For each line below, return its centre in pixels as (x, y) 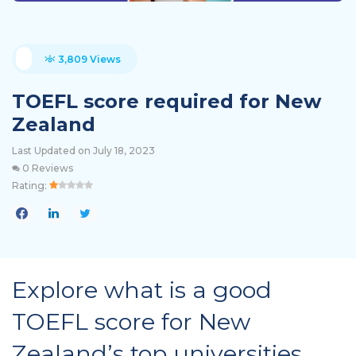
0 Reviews (46, 168)
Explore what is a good (142, 289)
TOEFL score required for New (166, 101)
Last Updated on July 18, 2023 (83, 150)
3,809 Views (88, 59)
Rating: (31, 185)
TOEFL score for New (131, 321)
